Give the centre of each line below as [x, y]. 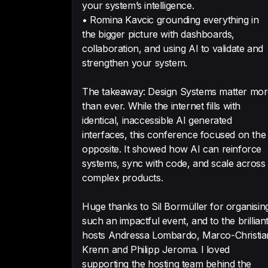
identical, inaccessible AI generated [157, 120]
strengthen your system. [135, 63]
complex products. [123, 178]
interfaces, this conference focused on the [174, 135]
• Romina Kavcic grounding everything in [170, 20]
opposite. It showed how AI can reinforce [172, 149]
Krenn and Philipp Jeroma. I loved [156, 249]
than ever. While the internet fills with [161, 106]
